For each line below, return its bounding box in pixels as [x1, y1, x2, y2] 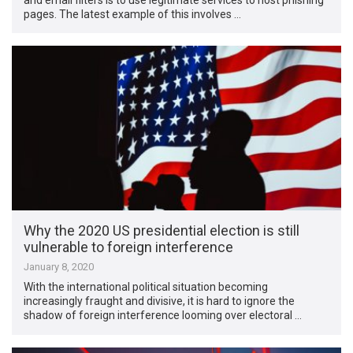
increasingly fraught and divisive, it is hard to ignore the [24, 295, 295, 308]
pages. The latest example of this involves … [24, 7, 242, 20]
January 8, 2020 [24, 261, 95, 273]
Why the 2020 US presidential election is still [24, 222, 300, 240]
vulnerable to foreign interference [24, 239, 234, 256]
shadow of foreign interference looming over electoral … [24, 309, 303, 322]
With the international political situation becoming [24, 281, 269, 294]
